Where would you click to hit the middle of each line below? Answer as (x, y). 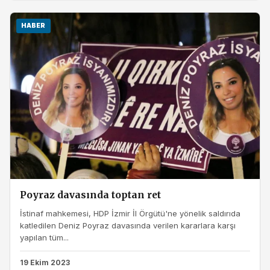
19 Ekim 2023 (45, 263)
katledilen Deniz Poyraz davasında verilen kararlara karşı (128, 225)
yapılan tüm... (44, 237)
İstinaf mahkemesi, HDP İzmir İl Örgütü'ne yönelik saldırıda (130, 213)
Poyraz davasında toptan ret (90, 195)
